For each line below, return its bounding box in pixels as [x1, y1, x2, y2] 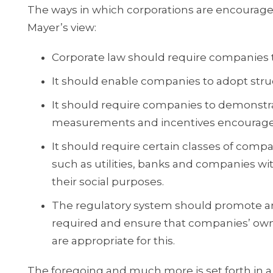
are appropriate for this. [52, 235, 175, 247]
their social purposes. [52, 175, 164, 188]
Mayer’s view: [27, 21, 96, 34]
